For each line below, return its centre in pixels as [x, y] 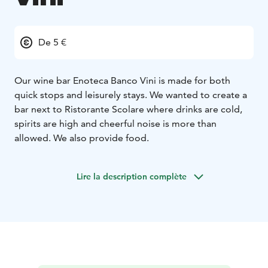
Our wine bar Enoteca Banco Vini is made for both [122, 80]
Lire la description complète [132, 176]
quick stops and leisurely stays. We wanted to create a [131, 95]
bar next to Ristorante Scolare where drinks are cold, [128, 109]
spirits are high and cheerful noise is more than [115, 123]
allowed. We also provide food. [82, 138]
